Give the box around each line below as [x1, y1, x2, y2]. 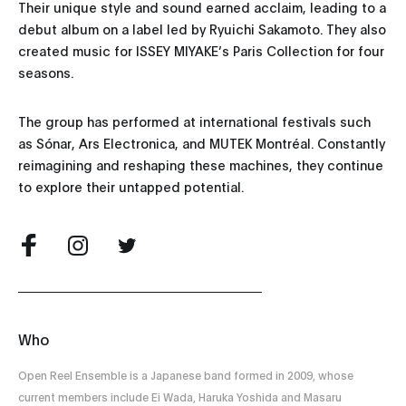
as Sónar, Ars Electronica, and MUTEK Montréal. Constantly [18, 134, 385, 152]
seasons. [18, 63, 73, 82]
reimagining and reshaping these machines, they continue [18, 156, 383, 174]
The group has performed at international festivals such [18, 112, 371, 130]
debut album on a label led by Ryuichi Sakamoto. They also [18, 20, 386, 38]
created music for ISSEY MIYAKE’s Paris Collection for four [18, 42, 384, 60]
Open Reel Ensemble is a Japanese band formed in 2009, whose [18, 368, 353, 382]
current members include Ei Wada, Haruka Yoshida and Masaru [18, 390, 342, 404]
